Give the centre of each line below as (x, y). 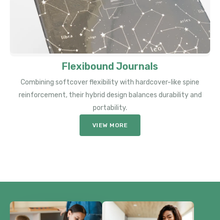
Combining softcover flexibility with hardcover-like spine (110, 82)
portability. (110, 108)
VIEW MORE (110, 125)
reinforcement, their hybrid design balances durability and (110, 95)
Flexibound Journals (110, 67)
